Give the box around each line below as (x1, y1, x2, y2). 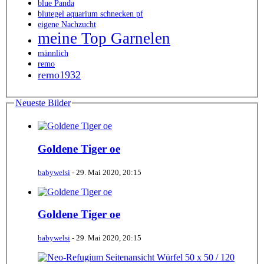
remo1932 (38, 68, 81, 81)
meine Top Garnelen (111, 29, 170, 47)
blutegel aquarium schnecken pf (38, 9, 143, 18)
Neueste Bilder (15, 97, 71, 108)
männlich (38, 48, 68, 58)
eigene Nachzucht (38, 19, 96, 29)
